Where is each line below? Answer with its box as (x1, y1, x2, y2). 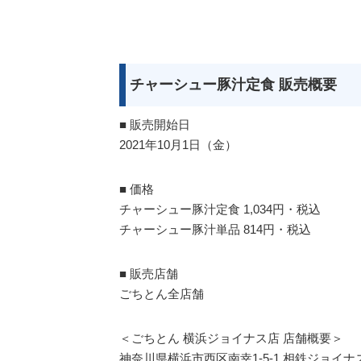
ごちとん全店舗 (119, 286, 204, 301)
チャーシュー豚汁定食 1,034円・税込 (119, 201, 321, 216)
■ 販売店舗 (119, 266, 178, 280)
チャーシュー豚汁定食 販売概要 (130, 76, 337, 93)
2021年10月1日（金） (119, 137, 237, 151)
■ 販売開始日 (119, 117, 190, 131)
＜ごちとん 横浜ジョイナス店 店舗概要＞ (119, 330, 343, 345)
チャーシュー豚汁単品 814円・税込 (119, 222, 311, 236)
